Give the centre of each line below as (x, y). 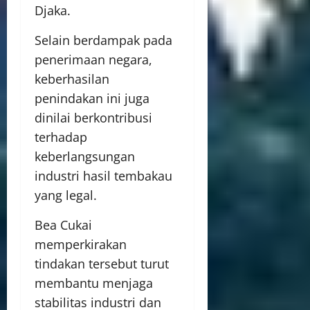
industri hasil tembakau (103, 176)
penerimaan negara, (93, 60)
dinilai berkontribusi (93, 118)
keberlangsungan (85, 156)
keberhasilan (72, 79)
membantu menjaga (94, 283)
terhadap (61, 137)
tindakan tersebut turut (102, 264)
